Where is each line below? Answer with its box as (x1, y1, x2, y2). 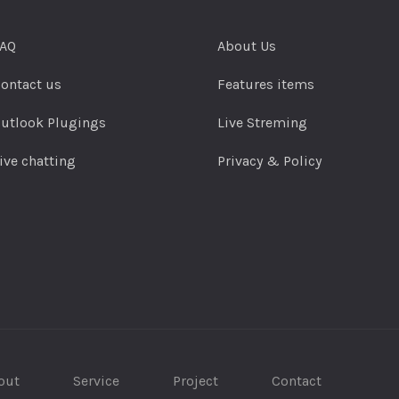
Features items (217, 76, 314, 93)
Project (173, 371, 218, 389)
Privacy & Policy (217, 152, 322, 169)
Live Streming (217, 114, 307, 131)
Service (73, 371, 119, 389)
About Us (217, 37, 276, 54)
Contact (272, 371, 322, 389)
